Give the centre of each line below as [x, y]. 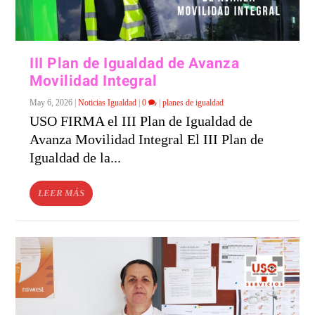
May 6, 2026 [51, 103]
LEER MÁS [62, 193]
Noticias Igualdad [108, 103]
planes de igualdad [193, 103]
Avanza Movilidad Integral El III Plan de [147, 140]
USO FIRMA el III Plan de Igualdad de [141, 121]
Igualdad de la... [76, 158]
